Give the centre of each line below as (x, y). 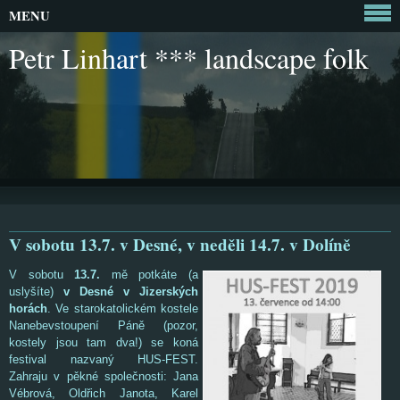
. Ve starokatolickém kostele (123, 308)
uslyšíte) (36, 292)
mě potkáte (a (150, 275)
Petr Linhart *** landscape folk (189, 58)
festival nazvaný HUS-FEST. (104, 359)
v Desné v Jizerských (131, 292)
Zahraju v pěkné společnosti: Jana (104, 376)
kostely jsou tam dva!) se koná (104, 342)
